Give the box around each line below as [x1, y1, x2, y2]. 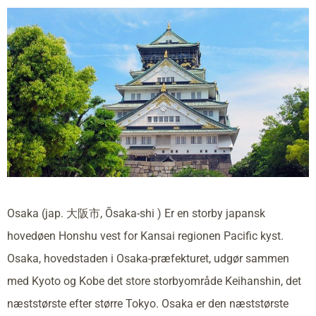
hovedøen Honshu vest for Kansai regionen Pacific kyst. [7, 229, 284, 243]
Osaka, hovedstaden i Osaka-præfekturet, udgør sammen [7, 251, 289, 265]
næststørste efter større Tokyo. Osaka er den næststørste [7, 296, 288, 310]
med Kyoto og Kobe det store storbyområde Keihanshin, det [7, 274, 301, 288]
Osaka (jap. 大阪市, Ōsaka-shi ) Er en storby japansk [7, 206, 265, 220]
